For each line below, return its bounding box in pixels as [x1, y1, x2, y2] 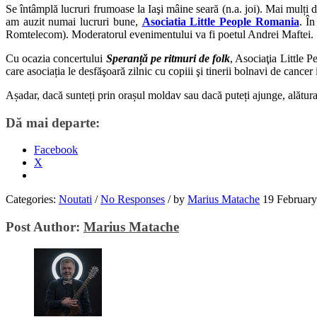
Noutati [59, 193, 92, 206]
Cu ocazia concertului [6, 52, 106, 64]
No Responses [100, 193, 165, 206]
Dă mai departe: [6, 115, 100, 130]
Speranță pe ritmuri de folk [105, 52, 231, 64]
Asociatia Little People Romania [142, 15, 299, 28]
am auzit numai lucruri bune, [6, 15, 142, 28]
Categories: [6, 193, 59, 206]
